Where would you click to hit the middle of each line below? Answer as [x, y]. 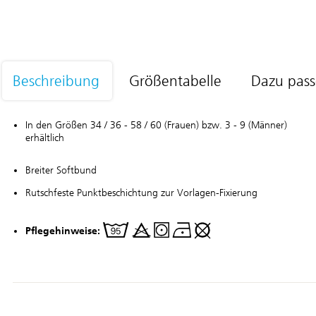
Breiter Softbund [61, 170]
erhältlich [45, 138]
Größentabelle [175, 81]
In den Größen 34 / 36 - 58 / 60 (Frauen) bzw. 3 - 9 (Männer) [156, 125]
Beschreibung [56, 81]
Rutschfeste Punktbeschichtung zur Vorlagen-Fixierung [141, 193]
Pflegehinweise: [63, 231]
